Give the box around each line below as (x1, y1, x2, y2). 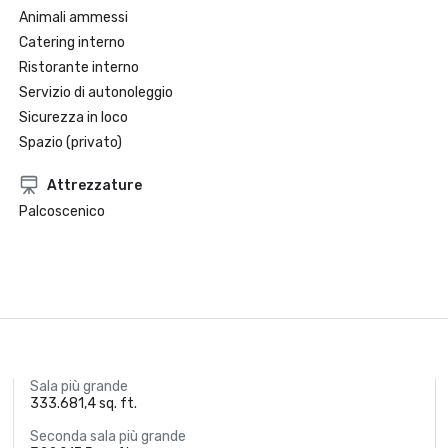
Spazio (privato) (18, 134, 122, 151)
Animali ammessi (18, 9, 128, 26)
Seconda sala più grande (30, 428, 187, 445)
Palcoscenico (18, 203, 105, 220)
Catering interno (18, 34, 125, 51)
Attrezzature (46, 176, 142, 194)
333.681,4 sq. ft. (30, 395, 138, 412)
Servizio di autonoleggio (18, 84, 173, 101)
